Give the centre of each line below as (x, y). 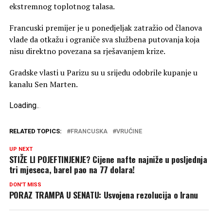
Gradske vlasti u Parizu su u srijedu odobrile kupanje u (103, 72)
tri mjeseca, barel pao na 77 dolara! (72, 169)
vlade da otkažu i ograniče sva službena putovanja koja (104, 39)
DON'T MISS (25, 184)
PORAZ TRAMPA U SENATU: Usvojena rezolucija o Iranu (104, 194)
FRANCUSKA (89, 131)
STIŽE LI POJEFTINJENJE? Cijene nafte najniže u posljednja (108, 159)
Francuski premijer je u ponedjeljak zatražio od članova (105, 27)
